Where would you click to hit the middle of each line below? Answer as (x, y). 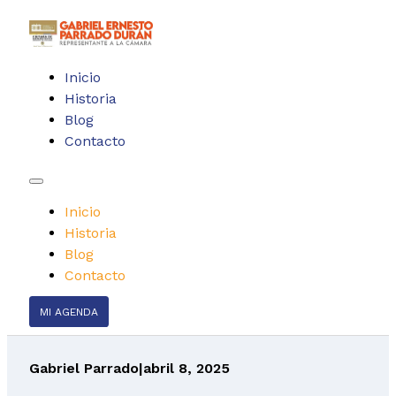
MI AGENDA (69, 312)
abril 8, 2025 (186, 368)
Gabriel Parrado (84, 368)
